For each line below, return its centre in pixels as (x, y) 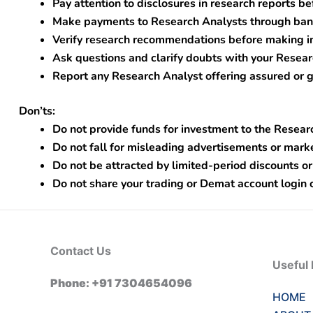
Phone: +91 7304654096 (121, 283)
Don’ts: (37, 111)
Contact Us (81, 251)
